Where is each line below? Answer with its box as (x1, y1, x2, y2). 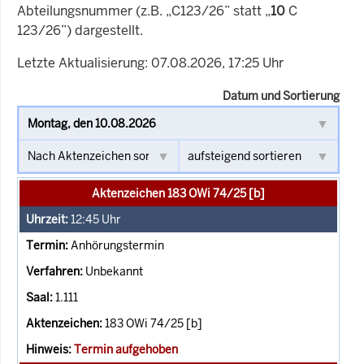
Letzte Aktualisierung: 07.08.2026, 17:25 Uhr (17, 54, 284, 71)
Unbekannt (85, 263, 143, 279)
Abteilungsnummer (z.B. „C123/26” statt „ (17, 2, 271, 19)
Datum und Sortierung (223, 88, 340, 103)
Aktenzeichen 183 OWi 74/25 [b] (92, 185, 265, 201)
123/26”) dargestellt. (17, 21, 143, 39)
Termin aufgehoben (74, 341, 178, 357)
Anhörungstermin (71, 237, 164, 253)
